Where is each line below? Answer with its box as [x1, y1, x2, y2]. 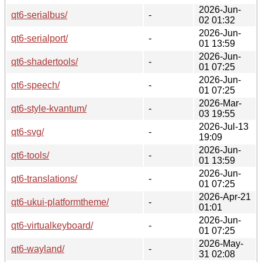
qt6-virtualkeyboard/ [11, 220, 93, 230]
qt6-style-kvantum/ [11, 103, 87, 113]
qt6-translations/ [11, 173, 77, 184]
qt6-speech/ [11, 80, 60, 90]
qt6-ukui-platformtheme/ [11, 196, 109, 207]
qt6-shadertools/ [11, 56, 78, 67]
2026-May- [199, 238, 243, 249]
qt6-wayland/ [11, 243, 64, 254]
